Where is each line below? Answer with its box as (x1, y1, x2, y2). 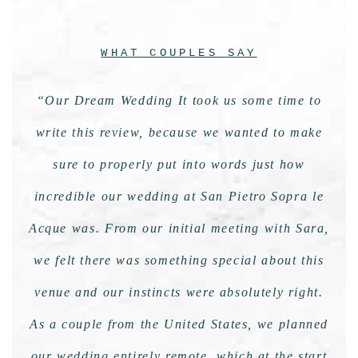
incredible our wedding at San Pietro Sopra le (34, 189, 324, 205)
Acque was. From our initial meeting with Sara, (28, 221, 330, 237)
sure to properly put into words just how (53, 157, 305, 173)
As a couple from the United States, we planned (29, 316, 329, 332)
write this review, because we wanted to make (35, 125, 323, 141)
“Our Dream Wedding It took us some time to (36, 93, 322, 109)
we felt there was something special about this (34, 253, 324, 268)
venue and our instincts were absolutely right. (34, 284, 324, 300)
